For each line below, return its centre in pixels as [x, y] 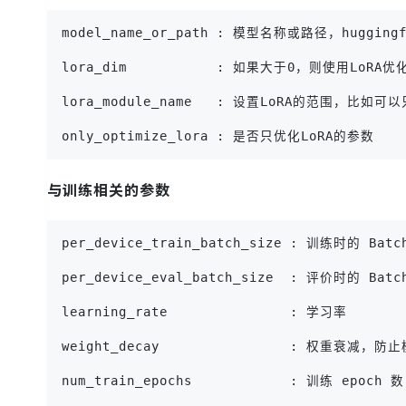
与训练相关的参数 [109, 190]
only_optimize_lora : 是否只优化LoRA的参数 [218, 136]
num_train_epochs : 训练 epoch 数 [233, 381]
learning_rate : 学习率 [204, 312]
